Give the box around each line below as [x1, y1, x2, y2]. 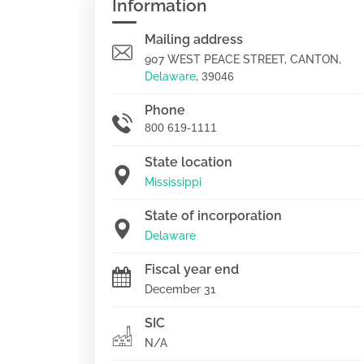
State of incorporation [145, 208, 282, 223]
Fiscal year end [145, 262, 239, 277]
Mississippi [145, 175, 201, 188]
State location [145, 154, 232, 170]
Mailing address [145, 32, 243, 47]
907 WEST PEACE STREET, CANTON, [145, 53, 341, 66]
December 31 [145, 283, 215, 296]
